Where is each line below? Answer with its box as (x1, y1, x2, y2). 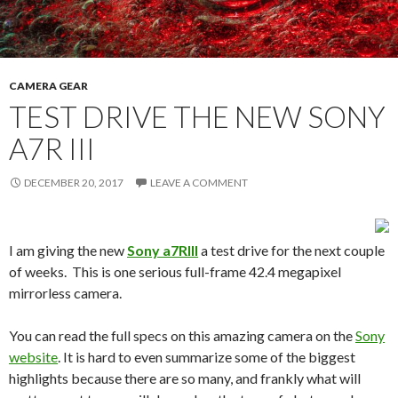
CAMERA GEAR (9, 79, 88, 93)
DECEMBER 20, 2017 (24, 176, 123, 190)
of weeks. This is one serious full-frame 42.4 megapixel (9, 263, 341, 281)
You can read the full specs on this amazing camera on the (9, 327, 355, 345)
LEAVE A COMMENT (150, 176, 248, 190)
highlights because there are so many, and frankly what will (9, 370, 361, 387)
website (9, 348, 58, 366)
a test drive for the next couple (198, 242, 385, 259)
